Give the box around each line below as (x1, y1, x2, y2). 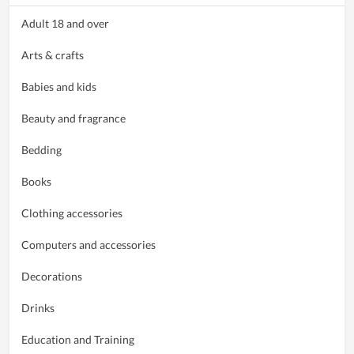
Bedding (21, 142, 62, 156)
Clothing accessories (21, 205, 122, 220)
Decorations (21, 269, 82, 283)
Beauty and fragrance (21, 111, 126, 125)
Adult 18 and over (21, 16, 109, 30)
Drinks (21, 300, 55, 314)
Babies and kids (21, 79, 96, 93)
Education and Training (21, 332, 134, 346)
